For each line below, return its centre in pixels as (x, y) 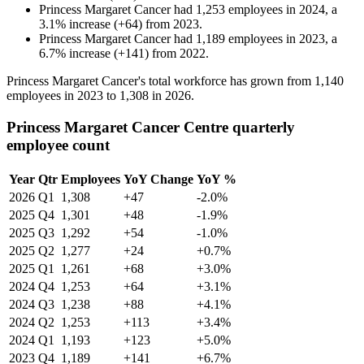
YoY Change (158, 179)
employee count (58, 145)
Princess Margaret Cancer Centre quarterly (151, 128)
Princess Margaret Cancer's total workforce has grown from (160, 81)
